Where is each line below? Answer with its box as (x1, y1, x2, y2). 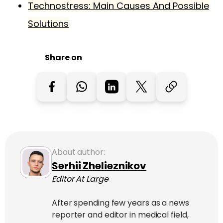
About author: (52, 146, 105, 158)
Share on (45, 51, 82, 63)
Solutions (28, 17, 69, 30)
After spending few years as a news (52, 197, 189, 209)
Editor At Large (52, 173, 109, 185)
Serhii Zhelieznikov (52, 158, 147, 173)
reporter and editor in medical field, (52, 209, 189, 221)
